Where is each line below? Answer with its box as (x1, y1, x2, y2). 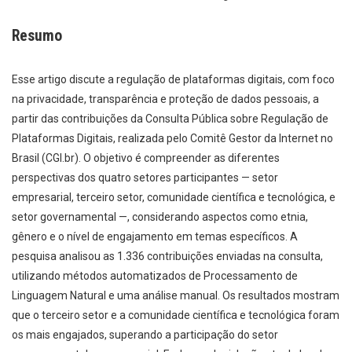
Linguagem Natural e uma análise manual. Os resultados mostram (12, 289, 339, 302)
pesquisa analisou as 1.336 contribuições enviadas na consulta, (12, 250, 323, 263)
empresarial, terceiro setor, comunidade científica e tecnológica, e (12, 191, 335, 204)
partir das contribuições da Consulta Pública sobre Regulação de (12, 112, 328, 126)
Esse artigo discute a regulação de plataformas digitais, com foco (12, 73, 335, 86)
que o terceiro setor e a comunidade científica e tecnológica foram (12, 309, 339, 322)
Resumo (12, 27, 62, 46)
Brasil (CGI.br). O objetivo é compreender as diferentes (12, 152, 280, 165)
